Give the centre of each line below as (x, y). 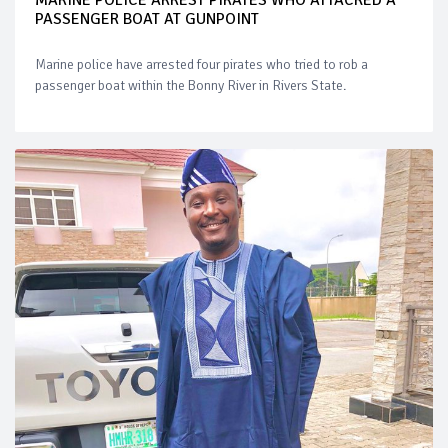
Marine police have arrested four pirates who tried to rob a (201, 64)
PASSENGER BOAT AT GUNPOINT (147, 18)
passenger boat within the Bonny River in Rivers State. (190, 85)
